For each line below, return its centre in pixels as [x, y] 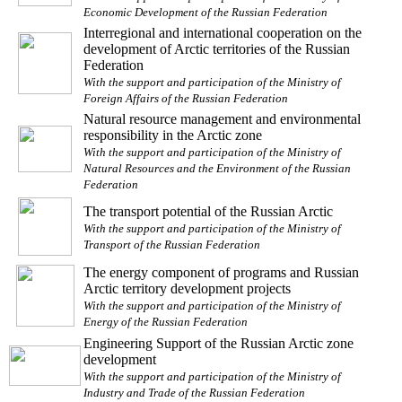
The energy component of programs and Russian [221, 272]
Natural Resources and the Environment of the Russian [217, 168]
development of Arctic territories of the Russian [217, 48]
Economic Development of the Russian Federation [205, 12]
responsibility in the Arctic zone [173, 135]
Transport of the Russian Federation [172, 244]
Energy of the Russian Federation [166, 321]
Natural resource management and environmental [222, 118]
